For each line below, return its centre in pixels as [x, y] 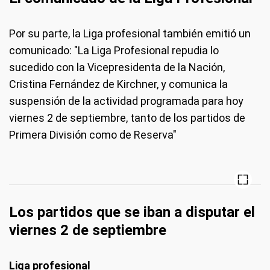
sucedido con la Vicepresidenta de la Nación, [117, 67]
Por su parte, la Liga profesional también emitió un [130, 33]
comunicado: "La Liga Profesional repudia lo [114, 50]
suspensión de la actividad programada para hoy [126, 101]
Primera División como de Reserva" [93, 134]
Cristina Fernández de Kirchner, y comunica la [118, 84]
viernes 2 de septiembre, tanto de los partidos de [127, 118]
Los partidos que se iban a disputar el [132, 212]
